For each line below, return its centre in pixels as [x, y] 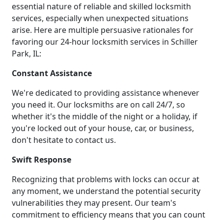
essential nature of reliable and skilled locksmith [101, 7]
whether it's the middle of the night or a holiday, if [105, 117]
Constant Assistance [52, 73]
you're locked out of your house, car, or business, [103, 128]
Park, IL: [27, 54]
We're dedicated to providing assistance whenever [106, 93]
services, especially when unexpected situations [100, 18]
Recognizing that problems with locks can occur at [106, 179]
